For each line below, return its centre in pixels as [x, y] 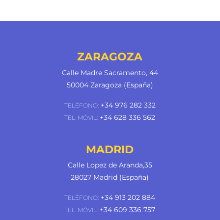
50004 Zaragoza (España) [110, 85]
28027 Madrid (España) [110, 178]
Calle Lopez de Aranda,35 [110, 165]
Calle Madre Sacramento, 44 [110, 72]
